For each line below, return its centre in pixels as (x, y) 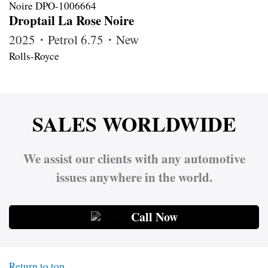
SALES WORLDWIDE (134, 124)
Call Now (154, 217)
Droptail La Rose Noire (71, 21)
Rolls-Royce (34, 56)
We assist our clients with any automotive (134, 159)
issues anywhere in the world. (134, 177)
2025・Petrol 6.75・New (74, 40)
